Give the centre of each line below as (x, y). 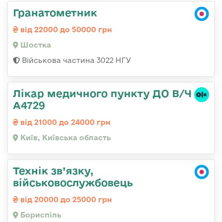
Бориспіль (40, 215)
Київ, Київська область (65, 137)
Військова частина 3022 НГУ (76, 60)
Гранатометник (55, 12)
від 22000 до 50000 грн (65, 29)
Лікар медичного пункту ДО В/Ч (102, 93)
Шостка (35, 45)
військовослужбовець (73, 182)
